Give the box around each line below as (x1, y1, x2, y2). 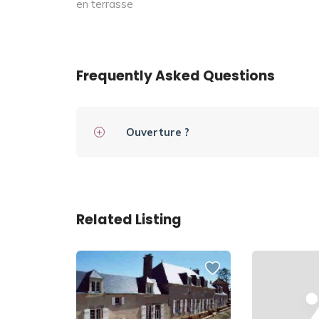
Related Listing (76, 209, 182, 229)
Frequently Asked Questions (76, 66, 275, 85)
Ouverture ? (126, 125, 189, 139)
